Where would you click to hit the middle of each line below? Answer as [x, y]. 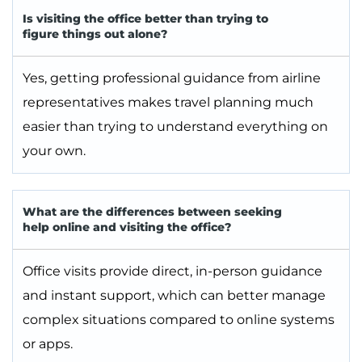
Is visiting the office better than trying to [145, 19]
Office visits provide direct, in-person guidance [173, 271]
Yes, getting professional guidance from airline [172, 78]
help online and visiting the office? [127, 227]
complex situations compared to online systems [179, 320]
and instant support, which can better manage [174, 296]
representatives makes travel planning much [168, 103]
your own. [54, 151]
